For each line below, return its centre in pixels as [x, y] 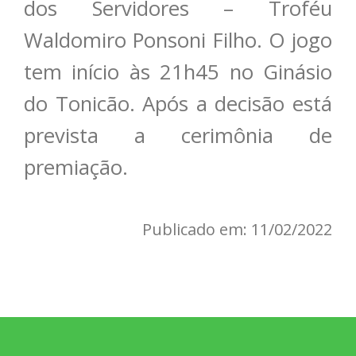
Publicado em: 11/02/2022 [237, 230]
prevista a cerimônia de [178, 136]
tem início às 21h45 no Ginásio [178, 72]
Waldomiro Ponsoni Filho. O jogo [178, 41]
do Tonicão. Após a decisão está [178, 104]
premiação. [79, 168]
